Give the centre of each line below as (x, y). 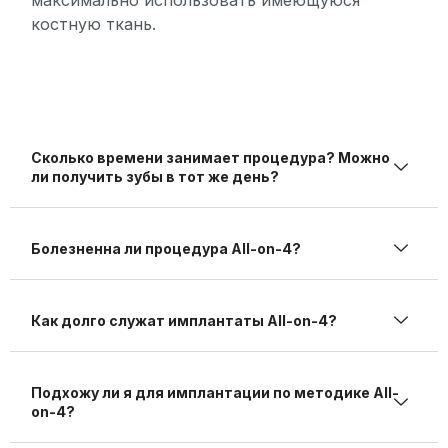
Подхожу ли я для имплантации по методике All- (215, 393)
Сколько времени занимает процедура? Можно (210, 158)
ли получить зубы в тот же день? (155, 177)
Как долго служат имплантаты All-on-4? (184, 321)
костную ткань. (93, 24)
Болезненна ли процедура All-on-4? (166, 249)
